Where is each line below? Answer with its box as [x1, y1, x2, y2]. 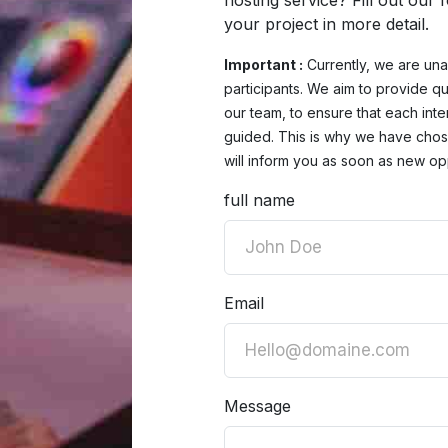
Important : [224, 56, 303, 73]
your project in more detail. [224, 14, 429, 34]
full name [224, 190, 295, 210]
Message [224, 396, 291, 416]
